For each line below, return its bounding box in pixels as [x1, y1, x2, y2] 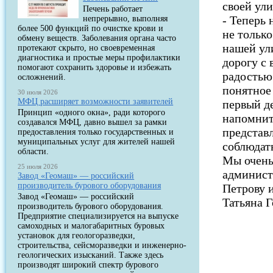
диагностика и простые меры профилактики [18, 53, 181, 62]
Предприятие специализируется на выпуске [18, 211, 179, 221]
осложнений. [18, 73, 66, 82]
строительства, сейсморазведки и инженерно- [18, 241, 187, 250]
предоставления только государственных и [18, 127, 174, 136]
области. [18, 147, 49, 156]
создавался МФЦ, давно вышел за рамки [18, 118, 168, 127]
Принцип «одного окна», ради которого [18, 108, 166, 117]
